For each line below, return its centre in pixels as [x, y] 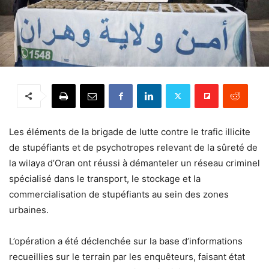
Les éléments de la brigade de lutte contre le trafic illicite [130, 131]
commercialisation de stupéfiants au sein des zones [119, 194]
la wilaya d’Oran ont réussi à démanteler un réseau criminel [134, 163]
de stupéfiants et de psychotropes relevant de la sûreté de [133, 147]
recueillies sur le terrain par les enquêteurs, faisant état [127, 256]
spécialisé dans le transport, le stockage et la [105, 178]
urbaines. [29, 210]
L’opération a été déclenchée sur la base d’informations [126, 241]
